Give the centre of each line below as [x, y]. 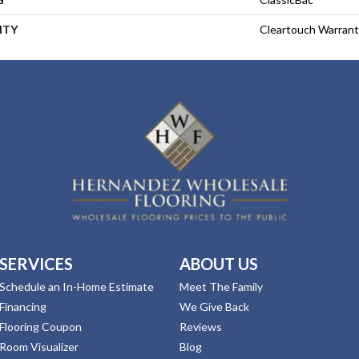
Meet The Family [221, 287]
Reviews [201, 327]
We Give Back [214, 307]
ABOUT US [219, 264]
